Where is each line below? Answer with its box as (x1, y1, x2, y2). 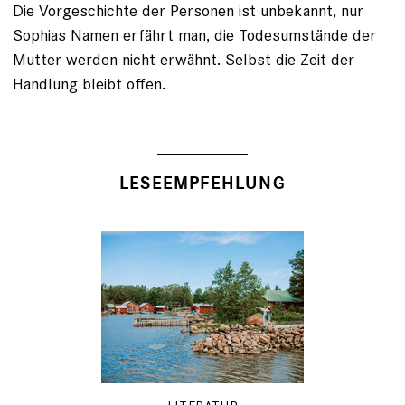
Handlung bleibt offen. (13, 73, 165, 95)
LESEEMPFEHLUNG (119, 173, 286, 195)
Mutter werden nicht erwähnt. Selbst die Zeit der (13, 49, 354, 71)
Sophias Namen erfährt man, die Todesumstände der (13, 24, 376, 46)
